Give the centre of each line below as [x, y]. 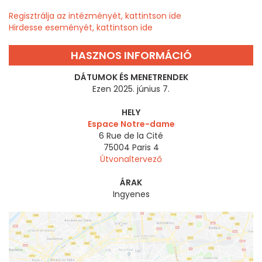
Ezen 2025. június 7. [131, 89]
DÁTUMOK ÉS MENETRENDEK [131, 77]
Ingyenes [131, 194]
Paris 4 [145, 148]
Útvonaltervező [131, 159]
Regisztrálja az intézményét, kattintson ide [95, 16]
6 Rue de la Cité [131, 136]
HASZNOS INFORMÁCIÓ [131, 56]
